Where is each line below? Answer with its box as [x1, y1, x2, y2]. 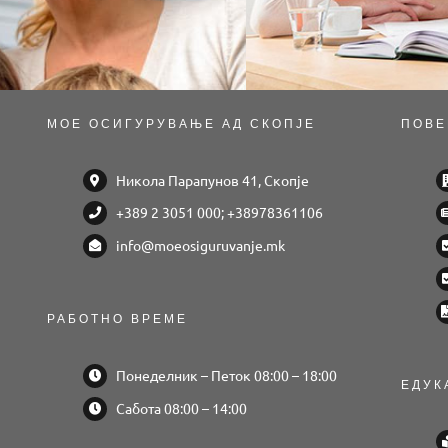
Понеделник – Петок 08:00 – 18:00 [116, 366, 338, 385]
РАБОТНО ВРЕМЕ [47, 310, 189, 329]
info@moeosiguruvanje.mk [116, 236, 286, 255]
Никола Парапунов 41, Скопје [116, 170, 310, 189]
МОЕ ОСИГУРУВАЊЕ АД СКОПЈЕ [47, 114, 317, 133]
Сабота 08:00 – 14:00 [116, 398, 248, 417]
